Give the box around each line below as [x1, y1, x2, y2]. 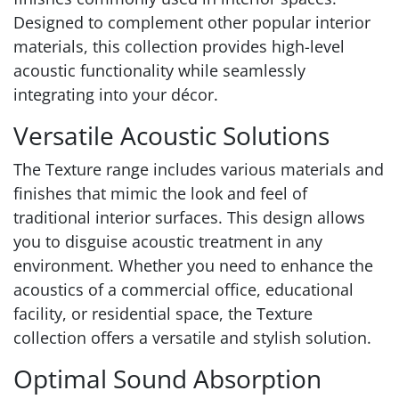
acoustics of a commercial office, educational [13, 279, 354, 301]
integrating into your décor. [13, 84, 218, 106]
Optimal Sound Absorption [13, 362, 322, 396]
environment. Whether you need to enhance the [13, 255, 373, 277]
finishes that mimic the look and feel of [13, 183, 307, 205]
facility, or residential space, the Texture [13, 303, 313, 325]
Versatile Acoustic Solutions [13, 118, 330, 153]
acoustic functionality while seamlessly [13, 60, 305, 82]
